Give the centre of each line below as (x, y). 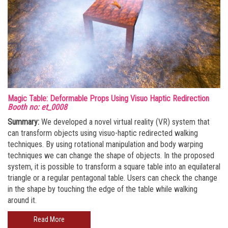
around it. (22, 200)
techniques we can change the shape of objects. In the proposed (111, 155)
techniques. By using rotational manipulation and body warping (105, 144)
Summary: (23, 122)
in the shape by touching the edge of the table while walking (103, 189)
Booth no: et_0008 (37, 107)
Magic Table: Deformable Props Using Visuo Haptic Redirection (108, 98)
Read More (49, 219)
